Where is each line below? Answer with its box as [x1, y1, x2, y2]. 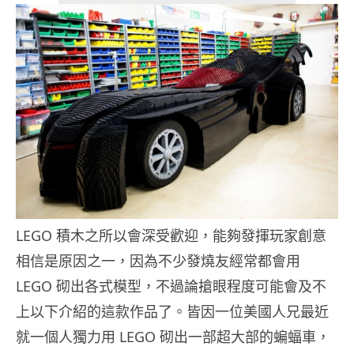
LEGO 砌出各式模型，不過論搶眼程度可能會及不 [16, 277, 326, 296]
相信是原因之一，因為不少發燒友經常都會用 [16, 251, 300, 271]
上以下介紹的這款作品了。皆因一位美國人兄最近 [16, 302, 329, 322]
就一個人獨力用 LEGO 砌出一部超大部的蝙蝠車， [16, 327, 330, 347]
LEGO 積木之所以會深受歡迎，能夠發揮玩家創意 [16, 226, 326, 246]
